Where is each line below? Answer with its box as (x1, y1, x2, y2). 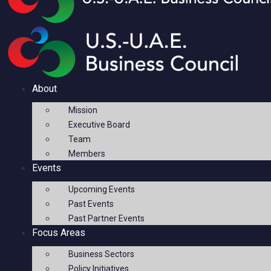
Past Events (68, 199, 114, 209)
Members (68, 149, 106, 159)
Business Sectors (68, 249, 135, 260)
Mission (68, 105, 98, 116)
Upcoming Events (68, 184, 135, 195)
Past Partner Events (68, 214, 145, 224)
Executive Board (68, 120, 131, 130)
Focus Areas (32, 227, 86, 239)
